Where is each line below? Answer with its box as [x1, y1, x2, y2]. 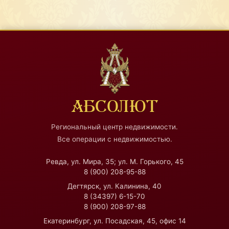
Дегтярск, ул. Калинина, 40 [67, 182, 162, 191]
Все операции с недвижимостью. [57, 135, 172, 144]
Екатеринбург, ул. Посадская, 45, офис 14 [43, 217, 186, 225]
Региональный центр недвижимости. [51, 122, 178, 131]
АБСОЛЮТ [71, 98, 158, 116]
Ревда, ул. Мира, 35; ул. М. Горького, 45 [45, 157, 184, 166]
